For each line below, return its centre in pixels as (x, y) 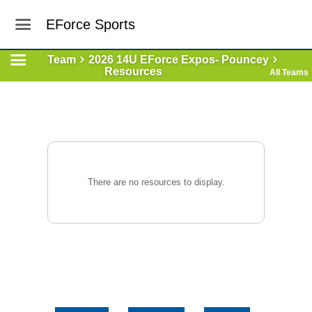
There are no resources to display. (156, 182)
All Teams (289, 72)
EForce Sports (91, 24)
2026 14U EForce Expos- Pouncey (178, 60)
